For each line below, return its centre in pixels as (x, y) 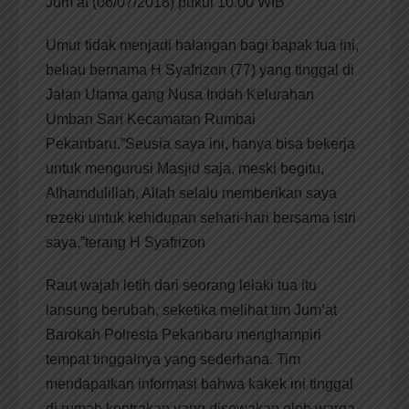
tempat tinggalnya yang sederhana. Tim (173, 360)
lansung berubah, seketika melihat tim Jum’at (191, 310)
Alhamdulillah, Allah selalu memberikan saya (191, 194)
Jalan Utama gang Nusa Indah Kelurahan (180, 95)
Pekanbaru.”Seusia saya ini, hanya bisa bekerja (200, 144)
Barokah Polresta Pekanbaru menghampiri (184, 335)
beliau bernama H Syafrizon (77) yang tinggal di (200, 70)
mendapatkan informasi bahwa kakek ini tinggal (199, 384)
